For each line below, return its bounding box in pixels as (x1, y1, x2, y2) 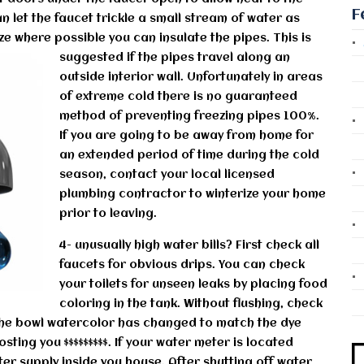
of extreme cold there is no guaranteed (59, 90, 297, 102)
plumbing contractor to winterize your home (59, 188, 326, 200)
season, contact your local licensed (59, 168, 275, 180)
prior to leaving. (59, 207, 157, 219)
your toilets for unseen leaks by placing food (59, 278, 327, 290)
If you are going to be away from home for (59, 129, 314, 141)
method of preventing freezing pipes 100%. (59, 110, 319, 122)
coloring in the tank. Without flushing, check (59, 297, 323, 310)
